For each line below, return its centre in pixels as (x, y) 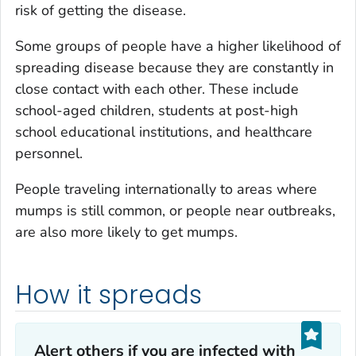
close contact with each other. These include (157, 89)
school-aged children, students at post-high (157, 111)
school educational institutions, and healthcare (164, 132)
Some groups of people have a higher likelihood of (178, 46)
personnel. (49, 154)
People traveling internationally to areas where (166, 190)
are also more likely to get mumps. (126, 232)
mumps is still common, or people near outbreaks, (175, 211)
